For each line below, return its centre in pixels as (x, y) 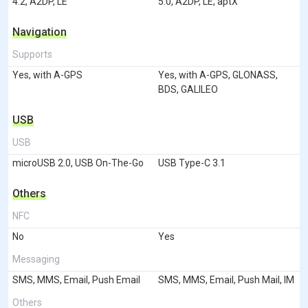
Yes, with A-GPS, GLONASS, (218, 75)
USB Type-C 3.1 (192, 163)
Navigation (40, 32)
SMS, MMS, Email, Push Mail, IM (226, 279)
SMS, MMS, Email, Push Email (76, 279)
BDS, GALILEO (188, 89)
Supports (32, 54)
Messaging (36, 259)
